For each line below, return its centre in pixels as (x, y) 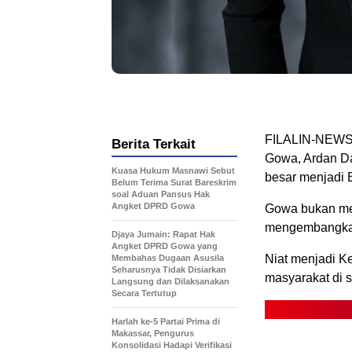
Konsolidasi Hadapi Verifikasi (172, 345)
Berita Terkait (154, 145)
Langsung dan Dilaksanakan (170, 282)
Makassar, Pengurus (153, 334)
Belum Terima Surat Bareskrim (174, 183)
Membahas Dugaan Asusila (168, 258)
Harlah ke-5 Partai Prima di (166, 322)
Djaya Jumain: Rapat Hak (163, 235)
